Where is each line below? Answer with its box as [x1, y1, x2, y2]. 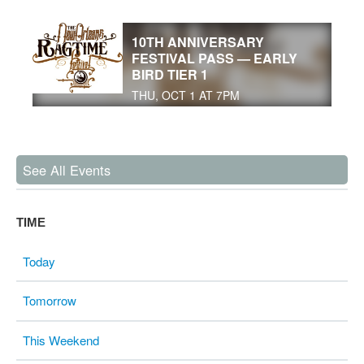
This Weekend [23, 331, 100, 349]
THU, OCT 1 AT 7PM [131, 86, 240, 103]
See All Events [23, 159, 111, 180]
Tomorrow [23, 292, 77, 310]
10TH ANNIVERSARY [131, 32, 264, 51]
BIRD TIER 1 [131, 64, 208, 84]
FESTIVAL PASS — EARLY [131, 48, 297, 67]
